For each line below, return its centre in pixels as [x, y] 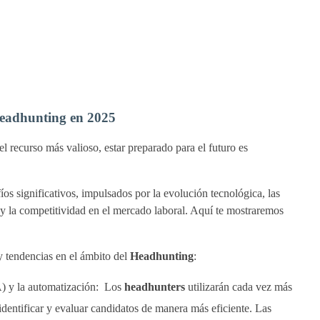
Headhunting [161, 256]
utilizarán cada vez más [238, 287]
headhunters [154, 287]
